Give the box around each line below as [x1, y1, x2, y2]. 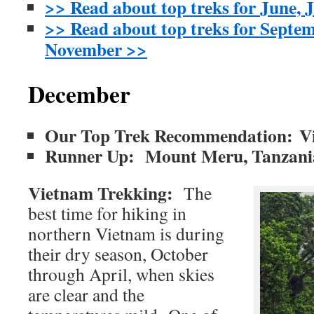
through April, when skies [28, 261, 214, 286]
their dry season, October [28, 241, 208, 266]
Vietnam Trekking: [28, 179, 184, 206]
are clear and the [28, 282, 144, 306]
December [28, 76, 130, 111]
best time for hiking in [28, 200, 186, 225]
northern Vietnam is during [28, 221, 224, 245]
